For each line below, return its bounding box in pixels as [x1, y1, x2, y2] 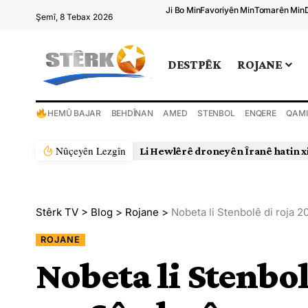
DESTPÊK [168, 58, 221, 72]
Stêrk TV [36, 205, 78, 219]
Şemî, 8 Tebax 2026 [36, 12, 113, 22]
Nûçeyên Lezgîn [56, 143, 126, 157]
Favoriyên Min [200, 5, 254, 15]
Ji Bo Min [166, 5, 201, 15]
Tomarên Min [254, 5, 305, 15]
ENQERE [245, 107, 276, 118]
